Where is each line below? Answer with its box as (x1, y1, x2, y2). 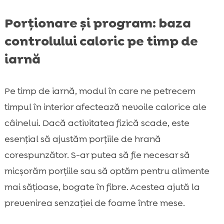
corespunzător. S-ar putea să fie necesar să (4, 148, 190, 161)
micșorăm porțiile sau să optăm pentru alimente (4, 164, 209, 177)
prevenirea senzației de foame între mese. (4, 196, 185, 209)
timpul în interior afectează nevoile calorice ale (4, 100, 206, 113)
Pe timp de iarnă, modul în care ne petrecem (4, 84, 195, 97)
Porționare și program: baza (4, 14, 191, 31)
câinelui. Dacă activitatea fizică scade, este (4, 116, 189, 129)
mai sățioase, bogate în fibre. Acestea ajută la (4, 180, 200, 193)
